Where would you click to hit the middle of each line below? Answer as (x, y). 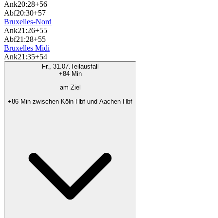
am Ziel (70, 88)
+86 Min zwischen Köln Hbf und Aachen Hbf (70, 101)
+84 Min (70, 74)
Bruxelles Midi (27, 48)
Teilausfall (84, 67)
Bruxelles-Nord (28, 22)
